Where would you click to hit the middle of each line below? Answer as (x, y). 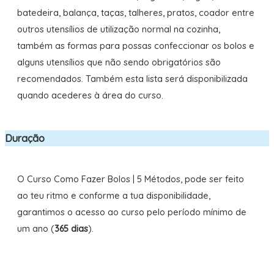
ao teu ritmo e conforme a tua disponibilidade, (113, 195)
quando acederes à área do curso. (92, 95)
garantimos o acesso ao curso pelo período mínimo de (131, 212)
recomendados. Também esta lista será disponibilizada (132, 79)
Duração (24, 138)
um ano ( (35, 228)
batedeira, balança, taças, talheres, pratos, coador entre (135, 13)
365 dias (71, 228)
